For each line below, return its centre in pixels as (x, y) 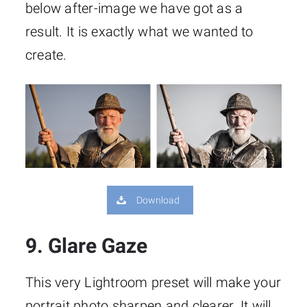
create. (46, 55)
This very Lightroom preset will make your (153, 282)
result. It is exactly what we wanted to (139, 32)
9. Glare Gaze (86, 245)
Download (158, 200)
